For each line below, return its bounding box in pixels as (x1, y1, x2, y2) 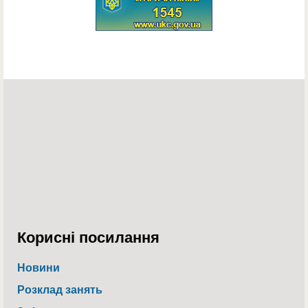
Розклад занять (17, 280, 102, 297)
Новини (17, 258, 60, 275)
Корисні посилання (17, 225, 159, 247)
